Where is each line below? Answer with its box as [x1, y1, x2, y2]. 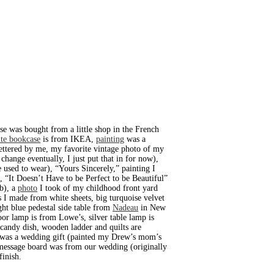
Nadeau [113, 203, 138, 213]
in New [138, 203, 166, 213]
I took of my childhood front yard [37, 183, 158, 193]
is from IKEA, [40, 135, 96, 144]
